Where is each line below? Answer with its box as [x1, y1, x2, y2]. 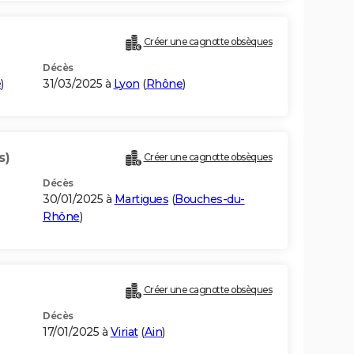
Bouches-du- [175, 192, 245, 207]
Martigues [114, 192, 168, 207]
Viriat [110, 325, 138, 340]
